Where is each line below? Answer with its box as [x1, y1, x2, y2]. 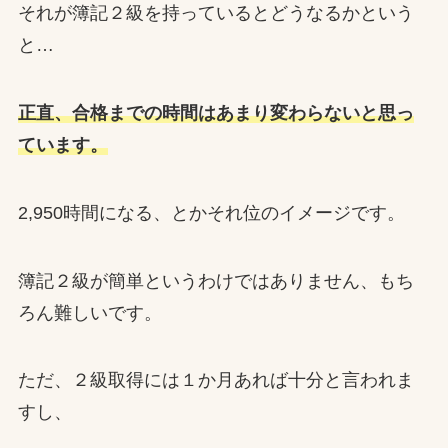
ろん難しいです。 [17, 302, 162, 323]
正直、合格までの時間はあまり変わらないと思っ [17, 102, 414, 123]
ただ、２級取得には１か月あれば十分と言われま [17, 370, 414, 391]
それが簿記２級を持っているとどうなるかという [17, 3, 414, 24]
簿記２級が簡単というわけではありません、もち [17, 270, 414, 291]
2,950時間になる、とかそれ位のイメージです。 [17, 202, 405, 223]
